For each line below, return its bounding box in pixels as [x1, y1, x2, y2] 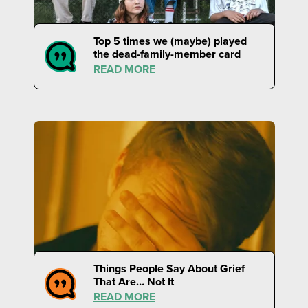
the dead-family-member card [93, 45, 241, 62]
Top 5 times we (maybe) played [93, 32, 247, 49]
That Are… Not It [93, 273, 174, 289]
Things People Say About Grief [93, 260, 245, 276]
